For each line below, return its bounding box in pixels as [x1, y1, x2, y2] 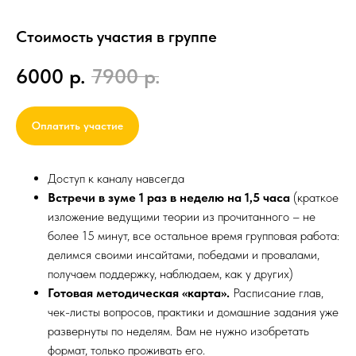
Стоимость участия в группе [16, 26, 217, 46]
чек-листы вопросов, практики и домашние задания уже [48, 304, 339, 320]
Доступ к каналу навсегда [48, 171, 184, 187]
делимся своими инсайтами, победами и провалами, [48, 247, 319, 263]
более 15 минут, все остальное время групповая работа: [48, 228, 339, 244]
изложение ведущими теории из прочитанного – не [48, 209, 315, 225]
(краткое [290, 190, 339, 206]
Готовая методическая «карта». [48, 285, 233, 301]
